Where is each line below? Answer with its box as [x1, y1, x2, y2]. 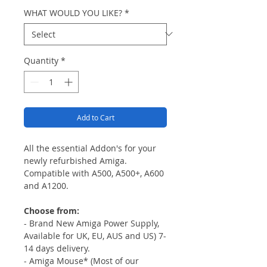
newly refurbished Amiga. [24, 154, 127, 166]
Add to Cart [76, 112, 114, 122]
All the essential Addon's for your [24, 142, 156, 154]
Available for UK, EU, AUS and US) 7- [24, 229, 166, 241]
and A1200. [24, 179, 69, 191]
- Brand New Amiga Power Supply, [24, 217, 159, 229]
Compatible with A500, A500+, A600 [24, 167, 164, 179]
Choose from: [24, 204, 79, 216]
